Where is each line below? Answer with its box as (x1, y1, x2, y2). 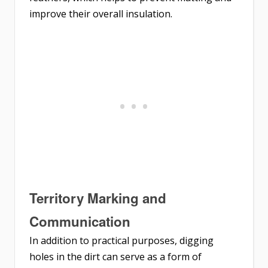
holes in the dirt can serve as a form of (29, 250, 202, 264)
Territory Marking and (29, 188, 166, 208)
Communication (29, 212, 130, 232)
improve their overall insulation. (29, 7, 172, 21)
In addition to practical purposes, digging (29, 234, 214, 248)
